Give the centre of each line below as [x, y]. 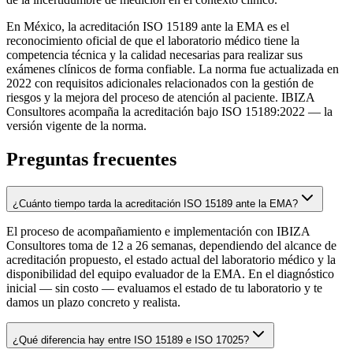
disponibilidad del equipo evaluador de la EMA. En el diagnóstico [170, 273]
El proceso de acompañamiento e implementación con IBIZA [158, 231]
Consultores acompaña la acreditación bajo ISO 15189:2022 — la [169, 111]
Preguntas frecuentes [91, 159]
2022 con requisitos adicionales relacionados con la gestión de [160, 83]
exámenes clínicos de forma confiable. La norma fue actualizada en [173, 69]
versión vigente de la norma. [76, 125]
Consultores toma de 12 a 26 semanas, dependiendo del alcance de [171, 245]
